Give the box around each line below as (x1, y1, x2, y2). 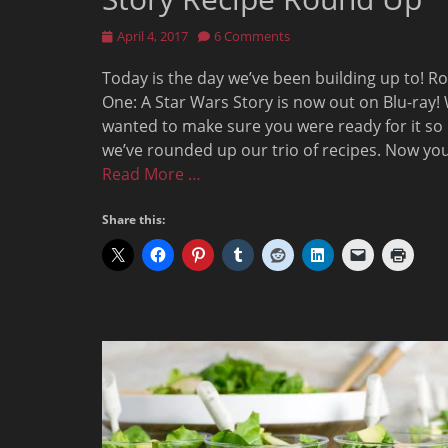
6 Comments (214, 27, 290, 46)
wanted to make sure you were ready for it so (102, 115, 443, 138)
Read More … (102, 163, 201, 186)
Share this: (102, 211, 165, 229)
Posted (101, 26, 143, 45)
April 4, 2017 (117, 27, 188, 46)
